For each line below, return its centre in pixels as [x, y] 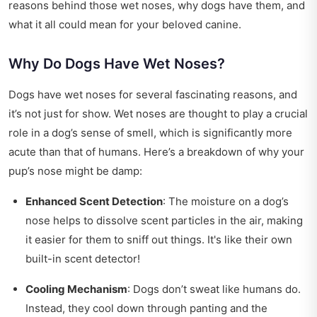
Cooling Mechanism [76, 289]
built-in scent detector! [83, 259]
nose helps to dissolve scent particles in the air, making [164, 221]
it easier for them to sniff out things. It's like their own [159, 240]
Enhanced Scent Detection [94, 202]
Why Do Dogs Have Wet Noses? [117, 64]
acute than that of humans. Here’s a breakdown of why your [156, 152]
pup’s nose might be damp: [75, 171]
